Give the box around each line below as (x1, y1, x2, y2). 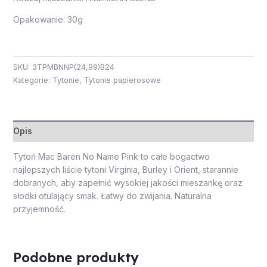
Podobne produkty (13, 248, 139, 266)
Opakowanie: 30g (13, 14, 83, 25)
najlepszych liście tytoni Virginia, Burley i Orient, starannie (13, 164, 238, 175)
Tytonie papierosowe (83, 75, 161, 85)
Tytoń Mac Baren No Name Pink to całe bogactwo (13, 151, 210, 162)
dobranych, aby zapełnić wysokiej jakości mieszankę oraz (13, 177, 243, 188)
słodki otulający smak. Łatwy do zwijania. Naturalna (13, 190, 212, 201)
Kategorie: (13, 75, 52, 85)
